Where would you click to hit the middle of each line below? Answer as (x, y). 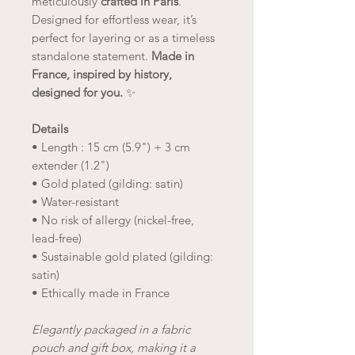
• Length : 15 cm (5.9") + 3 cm (111, 147)
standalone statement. (92, 55)
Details (50, 128)
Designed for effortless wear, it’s (114, 19)
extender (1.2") (71, 165)
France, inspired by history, (102, 74)
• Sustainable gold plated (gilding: (122, 256)
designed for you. (77, 92)
